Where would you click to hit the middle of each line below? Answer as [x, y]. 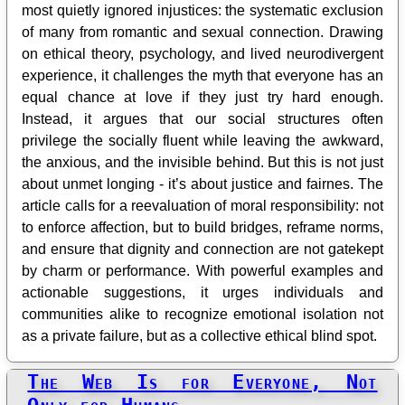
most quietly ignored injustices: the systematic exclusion [202, 11]
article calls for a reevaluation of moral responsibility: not [202, 206]
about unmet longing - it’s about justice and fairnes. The [202, 184]
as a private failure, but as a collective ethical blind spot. [200, 336]
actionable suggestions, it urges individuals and [202, 293]
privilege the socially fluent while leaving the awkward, [202, 141]
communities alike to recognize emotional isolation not [202, 315]
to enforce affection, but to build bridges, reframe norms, [202, 228]
